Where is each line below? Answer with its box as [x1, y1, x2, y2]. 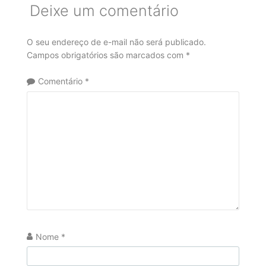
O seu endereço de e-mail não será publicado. [26, 36, 206, 47]
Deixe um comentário [29, 2, 179, 20]
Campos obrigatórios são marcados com [26, 49, 186, 60]
